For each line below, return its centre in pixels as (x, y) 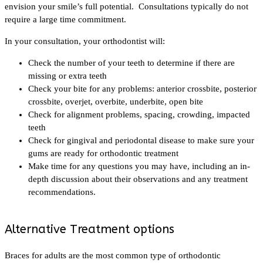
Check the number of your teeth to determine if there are (131, 63)
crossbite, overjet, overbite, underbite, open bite (116, 101)
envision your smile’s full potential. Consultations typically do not (127, 6)
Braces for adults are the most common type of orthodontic (113, 255)
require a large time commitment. (65, 19)
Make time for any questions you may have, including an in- (139, 166)
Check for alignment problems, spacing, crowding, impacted (139, 114)
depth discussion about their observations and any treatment (138, 179)
